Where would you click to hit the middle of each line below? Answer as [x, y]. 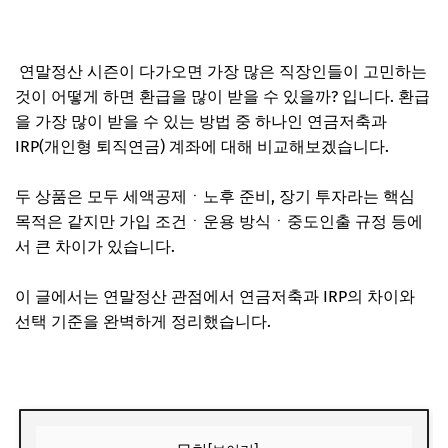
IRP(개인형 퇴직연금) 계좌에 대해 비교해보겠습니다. [204, 146]
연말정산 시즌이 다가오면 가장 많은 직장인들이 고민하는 [221, 71]
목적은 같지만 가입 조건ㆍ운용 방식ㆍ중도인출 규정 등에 [219, 221]
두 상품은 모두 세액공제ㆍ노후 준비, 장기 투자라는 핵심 [215, 196]
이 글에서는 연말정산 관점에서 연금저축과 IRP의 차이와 [215, 296]
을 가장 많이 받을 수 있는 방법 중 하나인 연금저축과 [201, 121]
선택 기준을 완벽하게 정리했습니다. [145, 321]
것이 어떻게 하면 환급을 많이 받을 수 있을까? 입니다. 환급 [222, 96]
